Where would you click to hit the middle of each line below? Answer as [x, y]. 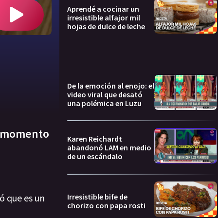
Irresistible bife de [97, 196]
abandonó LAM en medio [109, 148]
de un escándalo [95, 156]
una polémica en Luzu [104, 103]
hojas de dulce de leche [106, 27]
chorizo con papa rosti [106, 205]
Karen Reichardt [95, 139]
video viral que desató [105, 94]
